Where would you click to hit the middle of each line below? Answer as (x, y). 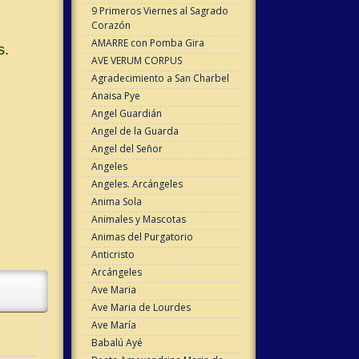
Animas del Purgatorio (142, 237)
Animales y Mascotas (138, 220)
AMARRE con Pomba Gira (147, 43)
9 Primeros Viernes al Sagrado (159, 11)
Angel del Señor (127, 149)
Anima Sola (116, 202)
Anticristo (113, 255)
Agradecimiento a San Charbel (160, 79)
